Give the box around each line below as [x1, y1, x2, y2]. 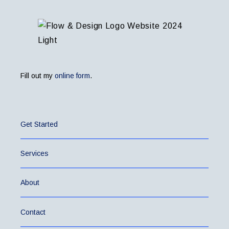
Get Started [20, 120, 58, 128]
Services [20, 149, 49, 157]
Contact [20, 208, 45, 216]
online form [55, 71, 90, 80]
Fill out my [20, 71, 55, 80]
